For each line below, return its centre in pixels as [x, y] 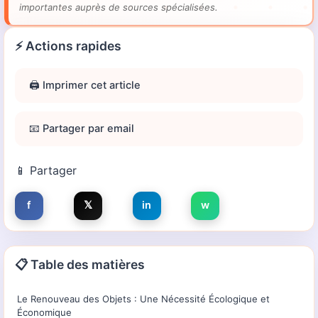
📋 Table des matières [80, 264]
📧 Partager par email [82, 128]
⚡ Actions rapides [68, 45]
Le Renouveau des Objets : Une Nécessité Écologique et [143, 298]
